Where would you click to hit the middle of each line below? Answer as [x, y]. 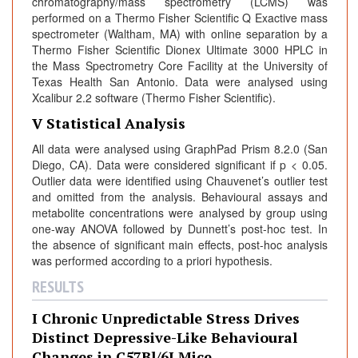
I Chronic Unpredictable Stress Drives [166, 318]
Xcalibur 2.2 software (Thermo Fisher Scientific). [154, 98]
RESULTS [58, 287]
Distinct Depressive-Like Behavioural [165, 338]
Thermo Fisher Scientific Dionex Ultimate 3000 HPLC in [180, 50]
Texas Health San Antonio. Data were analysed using [180, 82]
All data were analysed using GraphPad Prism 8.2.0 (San [180, 149]
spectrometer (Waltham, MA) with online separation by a [180, 34]
